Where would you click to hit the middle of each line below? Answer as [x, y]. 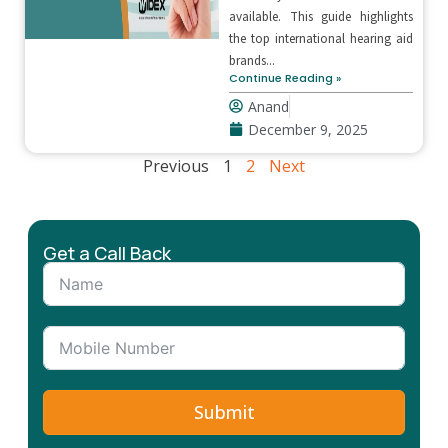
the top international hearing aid [320, 38]
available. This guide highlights [320, 16]
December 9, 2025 [307, 129]
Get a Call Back [107, 252]
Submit [224, 411]
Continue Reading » [284, 77]
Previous [176, 165]
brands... [251, 60]
